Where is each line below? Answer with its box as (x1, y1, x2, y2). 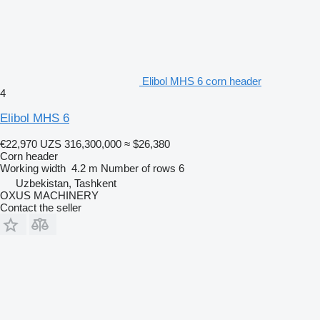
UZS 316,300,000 (40, 137, 121, 150)
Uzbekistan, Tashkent (16, 176, 116, 189)
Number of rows (101, 161, 176, 174)
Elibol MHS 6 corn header (142, 74, 261, 87)
